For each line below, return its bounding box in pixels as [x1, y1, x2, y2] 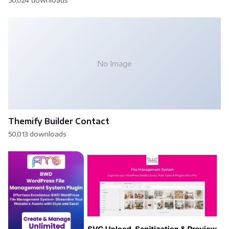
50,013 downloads [8, 129, 66, 138]
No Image [97, 58, 132, 68]
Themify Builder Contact [8, 116, 109, 126]
